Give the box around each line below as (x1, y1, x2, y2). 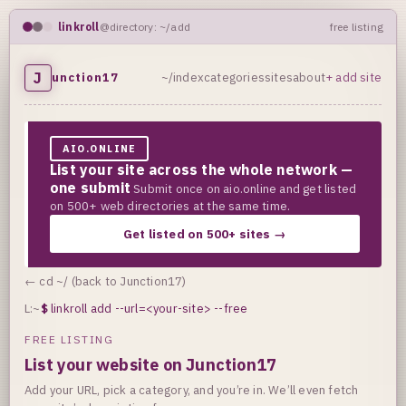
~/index (160, 70, 204, 85)
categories (204, 70, 265, 85)
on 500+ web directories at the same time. (50, 198, 291, 214)
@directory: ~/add (99, 20, 191, 34)
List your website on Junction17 (24, 354, 277, 376)
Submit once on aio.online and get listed (133, 180, 357, 197)
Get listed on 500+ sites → (122, 226, 287, 242)
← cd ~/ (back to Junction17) (24, 274, 187, 289)
